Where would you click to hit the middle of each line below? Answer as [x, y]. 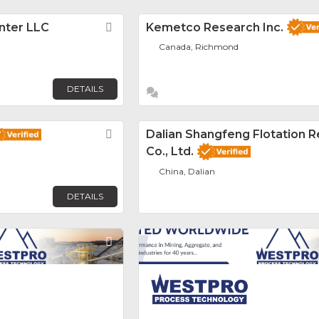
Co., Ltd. [170, 152]
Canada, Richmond [199, 47]
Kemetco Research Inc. [215, 27]
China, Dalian [187, 172]
